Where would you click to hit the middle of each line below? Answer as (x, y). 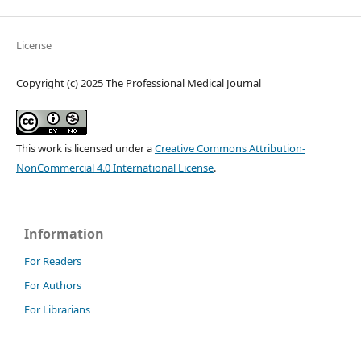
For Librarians (57, 310)
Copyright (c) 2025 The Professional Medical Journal (138, 83)
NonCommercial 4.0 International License (114, 167)
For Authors (53, 286)
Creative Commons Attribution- (230, 148)
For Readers (53, 261)
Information (64, 233)
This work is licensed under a (85, 148)
